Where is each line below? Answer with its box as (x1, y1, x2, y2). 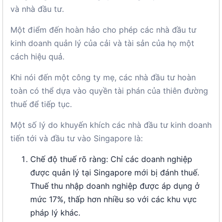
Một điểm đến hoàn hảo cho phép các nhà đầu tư (10, 25, 196, 35)
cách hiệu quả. (10, 52, 64, 61)
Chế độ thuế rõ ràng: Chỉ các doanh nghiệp (30, 154, 192, 164)
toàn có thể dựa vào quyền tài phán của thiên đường (10, 86, 208, 96)
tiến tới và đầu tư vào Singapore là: (10, 133, 143, 143)
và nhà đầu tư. (10, 4, 64, 14)
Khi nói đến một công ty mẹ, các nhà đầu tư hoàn (10, 72, 196, 82)
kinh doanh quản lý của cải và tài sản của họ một (10, 38, 194, 48)
